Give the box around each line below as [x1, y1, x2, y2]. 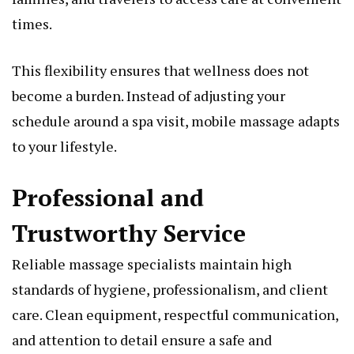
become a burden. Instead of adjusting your [12, 86, 285, 106]
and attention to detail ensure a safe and [12, 330, 272, 350]
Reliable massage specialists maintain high [12, 254, 292, 274]
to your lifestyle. [12, 137, 117, 156]
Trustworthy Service [12, 217, 246, 250]
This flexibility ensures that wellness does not [12, 61, 309, 81]
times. [12, 14, 52, 34]
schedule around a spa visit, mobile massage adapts [12, 111, 340, 131]
